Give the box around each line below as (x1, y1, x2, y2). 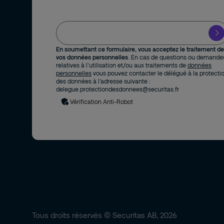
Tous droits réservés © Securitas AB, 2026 (32, 210, 177, 219)
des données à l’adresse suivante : (56, 77, 150, 84)
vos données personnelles (56, 53, 128, 60)
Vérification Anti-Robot (70, 98, 133, 105)
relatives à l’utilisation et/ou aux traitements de (56, 61, 187, 68)
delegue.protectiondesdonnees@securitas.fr (56, 85, 179, 92)
